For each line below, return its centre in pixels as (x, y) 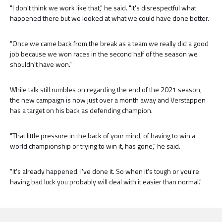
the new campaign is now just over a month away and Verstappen (108, 100)
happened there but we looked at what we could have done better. (110, 18)
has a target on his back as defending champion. (81, 110)
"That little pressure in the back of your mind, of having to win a (103, 136)
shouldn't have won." (41, 64)
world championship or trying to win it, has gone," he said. (95, 146)
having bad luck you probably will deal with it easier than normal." (106, 182)
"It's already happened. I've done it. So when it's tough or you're (105, 171)
